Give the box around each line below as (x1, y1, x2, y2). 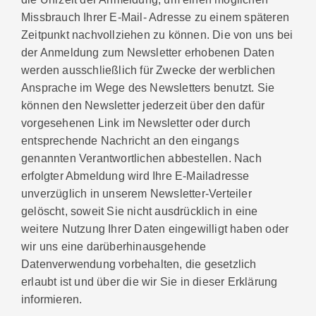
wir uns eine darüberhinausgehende (21, 240, 207, 253)
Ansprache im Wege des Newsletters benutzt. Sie (21, 81, 275, 95)
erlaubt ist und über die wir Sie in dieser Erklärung (21, 275, 278, 288)
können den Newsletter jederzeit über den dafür (21, 99, 265, 112)
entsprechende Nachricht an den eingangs (21, 134, 239, 147)
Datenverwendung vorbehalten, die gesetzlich (21, 257, 257, 271)
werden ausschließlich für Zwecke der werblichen (21, 63, 276, 77)
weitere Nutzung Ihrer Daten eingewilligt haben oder (21, 222, 289, 236)
